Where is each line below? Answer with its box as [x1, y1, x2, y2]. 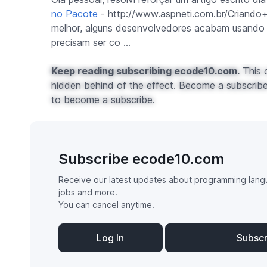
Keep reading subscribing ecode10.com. [51, 65, 240, 77]
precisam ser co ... [51, 36, 131, 48]
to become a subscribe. [51, 94, 156, 105]
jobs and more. [58, 187, 117, 197]
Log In [97, 232, 125, 244]
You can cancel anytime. [58, 200, 154, 210]
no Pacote [51, 8, 98, 20]
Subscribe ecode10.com [58, 150, 224, 167]
